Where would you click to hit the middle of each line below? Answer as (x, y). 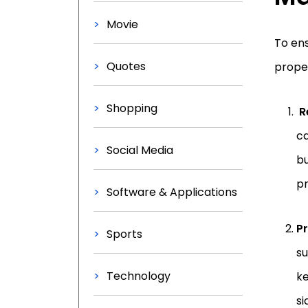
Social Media (140, 150)
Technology (139, 276)
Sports (124, 234)
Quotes (126, 66)
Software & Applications (172, 192)
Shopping (132, 108)
